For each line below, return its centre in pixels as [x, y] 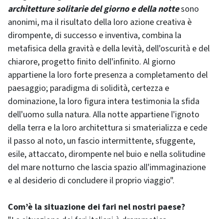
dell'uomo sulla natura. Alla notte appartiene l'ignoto [104, 115]
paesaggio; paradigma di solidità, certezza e [88, 88]
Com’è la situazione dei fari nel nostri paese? [97, 207]
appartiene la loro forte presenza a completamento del [108, 75]
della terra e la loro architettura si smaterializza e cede [108, 128]
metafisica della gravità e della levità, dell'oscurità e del [109, 49]
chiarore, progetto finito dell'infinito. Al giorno [92, 62]
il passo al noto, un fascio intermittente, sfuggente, [101, 141]
